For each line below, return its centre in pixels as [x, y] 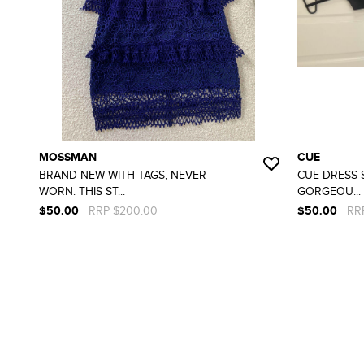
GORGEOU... [329, 191]
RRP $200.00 [123, 210]
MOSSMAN [68, 157]
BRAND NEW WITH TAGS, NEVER [123, 175]
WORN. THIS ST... [82, 191]
